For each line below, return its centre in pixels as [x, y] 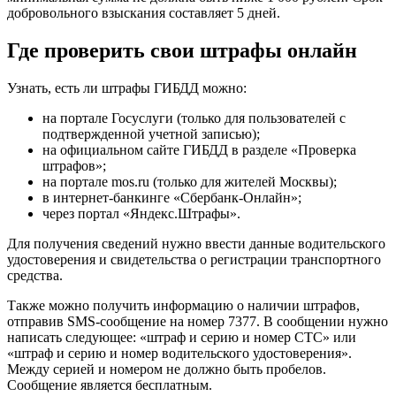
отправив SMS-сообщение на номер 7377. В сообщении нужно [198, 321]
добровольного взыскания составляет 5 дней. [145, 13]
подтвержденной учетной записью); [151, 133]
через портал [83, 213]
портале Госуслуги [117, 118]
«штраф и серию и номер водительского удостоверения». [179, 353]
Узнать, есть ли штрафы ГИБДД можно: [127, 88]
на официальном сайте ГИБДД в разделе [167, 149]
